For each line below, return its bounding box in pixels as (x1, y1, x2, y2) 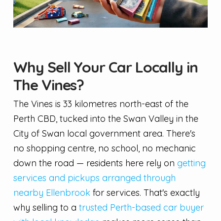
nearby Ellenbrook (13, 186, 90, 198)
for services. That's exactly (90, 186, 200, 198)
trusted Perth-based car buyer (78, 201, 204, 213)
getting (177, 157, 206, 169)
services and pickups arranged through (13, 172, 176, 184)
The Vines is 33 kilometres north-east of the (13, 98, 188, 110)
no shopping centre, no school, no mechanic (13, 142, 196, 154)
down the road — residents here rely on (13, 157, 177, 169)
